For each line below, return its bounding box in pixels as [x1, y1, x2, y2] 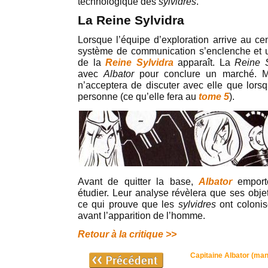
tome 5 [199, 92, 229, 102]
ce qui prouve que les [78, 199, 178, 209]
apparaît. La [173, 57, 235, 68]
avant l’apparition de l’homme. [78, 211, 205, 221]
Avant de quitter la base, [78, 176, 199, 187]
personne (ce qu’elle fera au [78, 92, 199, 102]
